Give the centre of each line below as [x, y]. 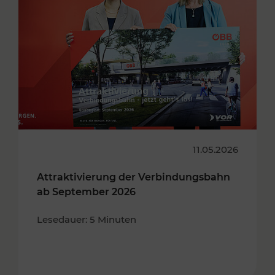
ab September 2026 [86, 192]
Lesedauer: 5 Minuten [87, 219]
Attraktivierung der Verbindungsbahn [134, 177]
